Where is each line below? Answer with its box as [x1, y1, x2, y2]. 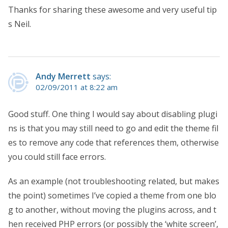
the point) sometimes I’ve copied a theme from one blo [8, 189, 216, 201]
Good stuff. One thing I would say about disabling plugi [8, 108, 217, 120]
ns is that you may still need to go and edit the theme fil [8, 122, 218, 134]
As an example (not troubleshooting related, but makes [8, 175, 219, 187]
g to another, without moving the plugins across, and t [8, 204, 216, 215]
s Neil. [8, 18, 31, 30]
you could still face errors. [8, 151, 106, 162]
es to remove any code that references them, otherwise [8, 136, 219, 148]
